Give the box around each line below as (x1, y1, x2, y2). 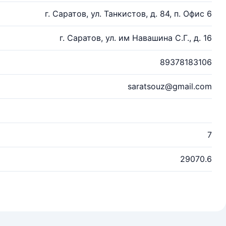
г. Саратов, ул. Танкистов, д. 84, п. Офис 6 (45, 9, 212, 19)
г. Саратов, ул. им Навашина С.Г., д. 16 (60, 33, 212, 43)
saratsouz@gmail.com (128, 81, 212, 91)
